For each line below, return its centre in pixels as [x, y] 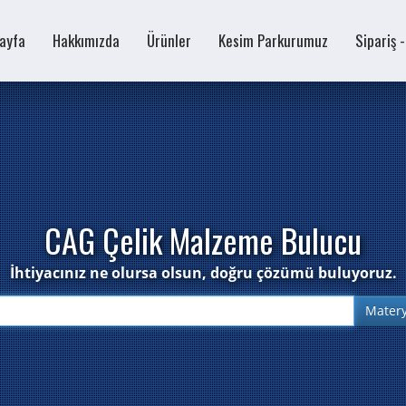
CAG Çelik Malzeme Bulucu [203, 240]
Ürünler [169, 40]
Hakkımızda [86, 40]
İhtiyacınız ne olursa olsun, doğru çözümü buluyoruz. [203, 273]
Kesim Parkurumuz [273, 40]
